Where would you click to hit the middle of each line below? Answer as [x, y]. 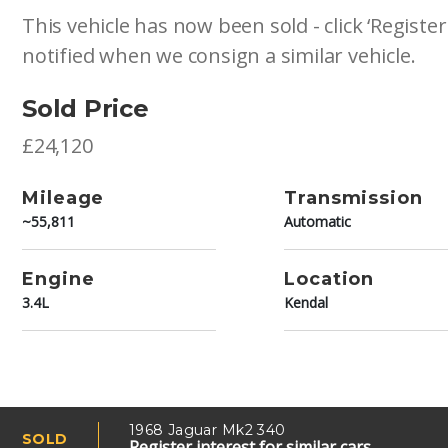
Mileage [63, 197]
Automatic [317, 221]
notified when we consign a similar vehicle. [219, 55]
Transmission [353, 197]
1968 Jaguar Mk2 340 [207, 429]
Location [329, 278]
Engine [58, 278]
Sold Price [85, 108]
